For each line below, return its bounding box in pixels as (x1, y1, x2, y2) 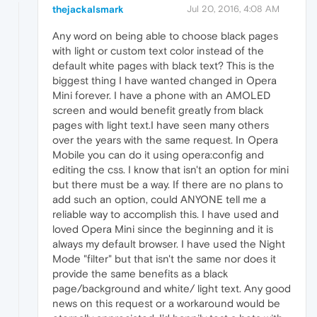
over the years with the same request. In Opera (52, 133, 278, 146)
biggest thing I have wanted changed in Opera (52, 74, 277, 86)
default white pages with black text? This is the (52, 59, 275, 71)
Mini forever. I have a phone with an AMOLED (52, 88, 270, 101)
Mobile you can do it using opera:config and (52, 148, 264, 161)
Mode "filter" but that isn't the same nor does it (52, 252, 276, 265)
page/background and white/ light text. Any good (52, 282, 291, 294)
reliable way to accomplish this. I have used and (52, 207, 279, 220)
